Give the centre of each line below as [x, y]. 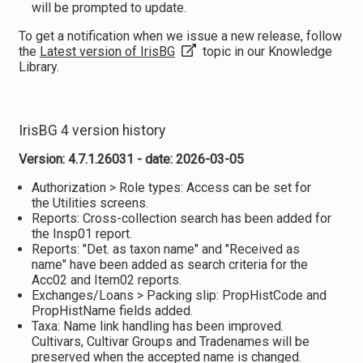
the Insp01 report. [81, 234]
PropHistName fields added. [112, 311]
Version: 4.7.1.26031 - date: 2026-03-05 [131, 159]
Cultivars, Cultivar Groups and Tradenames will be [170, 342]
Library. [38, 67]
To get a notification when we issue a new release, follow [180, 36]
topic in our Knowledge [265, 51]
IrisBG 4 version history [92, 130]
